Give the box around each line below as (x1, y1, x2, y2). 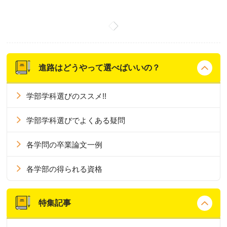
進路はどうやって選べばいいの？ (39, 63, 161, 72)
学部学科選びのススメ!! (26, 91, 107, 100)
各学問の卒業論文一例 (26, 140, 103, 149)
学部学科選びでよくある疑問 (26, 116, 126, 125)
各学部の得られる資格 (26, 164, 103, 173)
